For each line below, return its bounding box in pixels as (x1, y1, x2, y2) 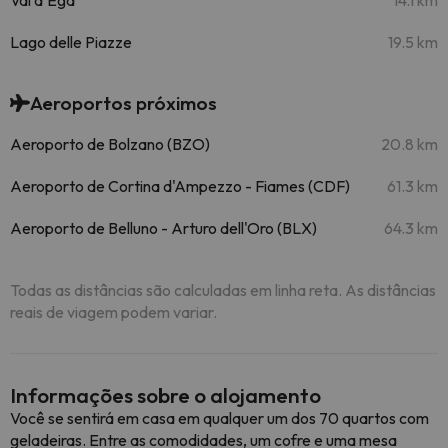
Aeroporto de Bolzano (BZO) (10, 134, 210, 154)
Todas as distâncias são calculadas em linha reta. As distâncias (10, 280, 436, 300)
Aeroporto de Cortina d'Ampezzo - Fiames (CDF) (10, 176, 350, 196)
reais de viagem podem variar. (10, 302, 217, 322)
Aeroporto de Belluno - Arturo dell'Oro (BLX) (10, 218, 317, 238)
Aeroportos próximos (30, 91, 217, 115)
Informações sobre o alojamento (10, 382, 321, 408)
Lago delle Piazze (10, 32, 132, 52)
